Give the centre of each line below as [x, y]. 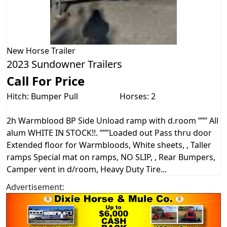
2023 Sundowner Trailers [64, 64]
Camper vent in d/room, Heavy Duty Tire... [87, 169]
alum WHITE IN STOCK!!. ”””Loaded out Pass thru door [109, 133]
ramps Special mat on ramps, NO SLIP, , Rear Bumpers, [111, 157]
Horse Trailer [51, 50]
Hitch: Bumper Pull [42, 96]
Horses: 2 [138, 96]
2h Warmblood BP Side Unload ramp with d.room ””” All [112, 120]
